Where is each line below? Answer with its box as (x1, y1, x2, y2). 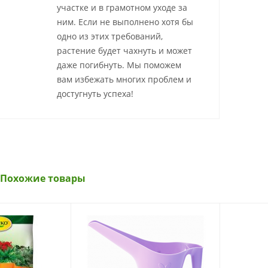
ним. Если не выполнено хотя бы (57, 16, 193, 28)
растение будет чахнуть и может (57, 45, 192, 57)
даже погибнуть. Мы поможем (57, 59, 181, 71)
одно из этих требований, (57, 31, 163, 42)
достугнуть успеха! (57, 88, 133, 100)
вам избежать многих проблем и (57, 74, 191, 86)
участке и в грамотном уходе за (57, 2, 187, 14)
